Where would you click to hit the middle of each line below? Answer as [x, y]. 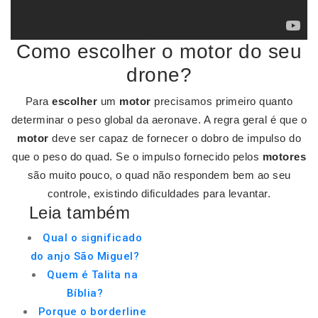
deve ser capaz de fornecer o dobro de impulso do [175, 138]
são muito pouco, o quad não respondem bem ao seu [159, 175]
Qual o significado [92, 238]
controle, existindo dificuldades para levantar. [159, 193]
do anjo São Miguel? [85, 256]
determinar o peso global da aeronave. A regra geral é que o [159, 120]
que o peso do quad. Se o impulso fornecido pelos [137, 157]
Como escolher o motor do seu [159, 51]
